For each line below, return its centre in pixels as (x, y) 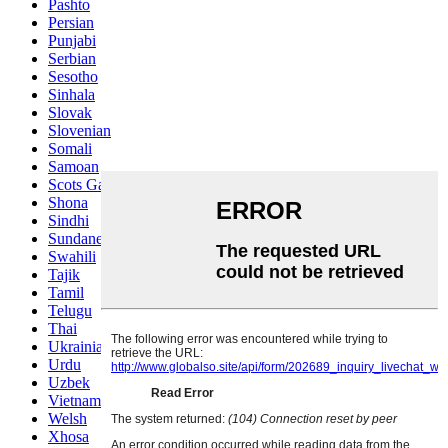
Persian (71, 22)
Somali (70, 148)
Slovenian (79, 130)
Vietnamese (84, 400)
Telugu (70, 310)
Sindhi (68, 220)
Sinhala (71, 94)
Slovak (70, 112)
